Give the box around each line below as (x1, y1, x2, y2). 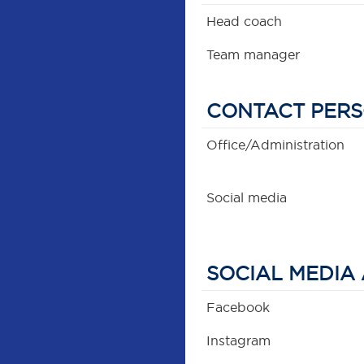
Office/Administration (206, 136, 345, 154)
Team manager (206, 46, 301, 63)
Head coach (206, 13, 283, 30)
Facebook (206, 299, 271, 316)
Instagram (206, 332, 271, 349)
